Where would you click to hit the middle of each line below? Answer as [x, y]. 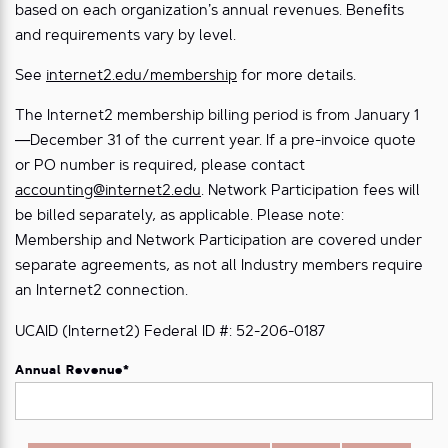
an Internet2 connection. [101, 292]
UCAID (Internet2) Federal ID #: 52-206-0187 [170, 332]
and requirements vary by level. [125, 37]
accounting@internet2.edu [108, 192]
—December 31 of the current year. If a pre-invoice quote [215, 142]
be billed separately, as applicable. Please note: [179, 217]
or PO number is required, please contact [160, 167]
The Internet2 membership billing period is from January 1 [217, 117]
